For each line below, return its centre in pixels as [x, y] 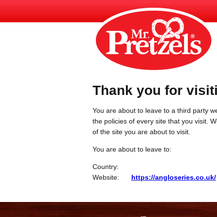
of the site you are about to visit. [141, 132]
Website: [106, 177]
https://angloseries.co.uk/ [174, 177]
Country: [106, 166]
